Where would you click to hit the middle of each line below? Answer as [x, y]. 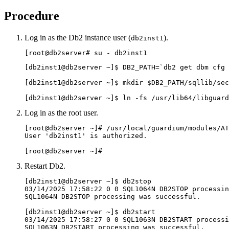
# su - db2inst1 [117, 53]
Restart [37, 166]
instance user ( [107, 38]
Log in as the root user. [61, 113]
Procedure [32, 16]
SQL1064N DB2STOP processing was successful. [114, 197]
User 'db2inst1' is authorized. [86, 136]
